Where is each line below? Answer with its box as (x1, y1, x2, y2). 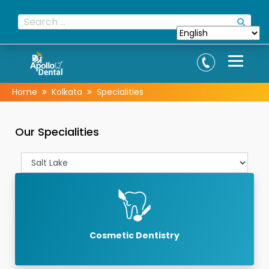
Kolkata (52, 86, 82, 98)
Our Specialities (15, 124, 99, 139)
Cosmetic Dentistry (89, 229, 180, 242)
